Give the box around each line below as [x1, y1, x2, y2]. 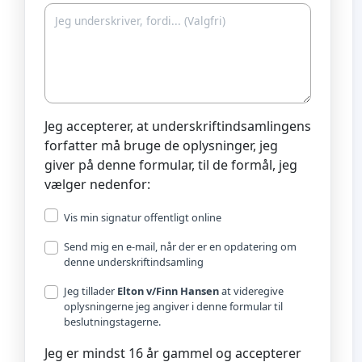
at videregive [219, 283, 284, 298]
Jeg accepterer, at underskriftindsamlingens [44, 116, 311, 135]
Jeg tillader [64, 283, 117, 298]
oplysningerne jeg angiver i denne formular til [64, 298, 283, 314]
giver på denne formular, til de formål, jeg [44, 155, 297, 174]
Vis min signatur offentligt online [64, 209, 221, 225]
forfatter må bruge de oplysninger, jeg [44, 136, 278, 154]
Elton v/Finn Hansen [117, 283, 219, 298]
